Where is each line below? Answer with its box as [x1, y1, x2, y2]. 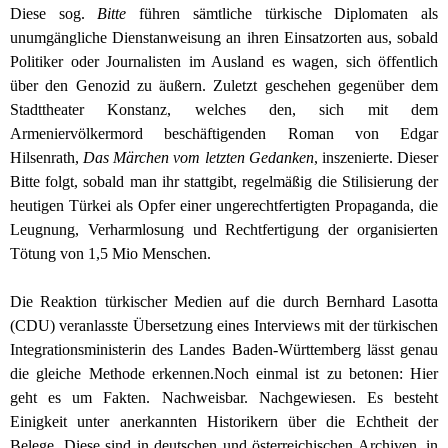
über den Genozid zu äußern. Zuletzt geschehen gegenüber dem [10, 76, 438, 94]
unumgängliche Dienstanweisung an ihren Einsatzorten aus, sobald [10, 28, 438, 46]
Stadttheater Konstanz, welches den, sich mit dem [10, 100, 438, 118]
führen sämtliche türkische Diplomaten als [126, 4, 439, 22]
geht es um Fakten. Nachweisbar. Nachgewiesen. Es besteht [10, 388, 438, 406]
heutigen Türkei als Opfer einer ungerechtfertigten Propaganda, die [10, 196, 438, 214]
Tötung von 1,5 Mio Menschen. [10, 244, 215, 262]
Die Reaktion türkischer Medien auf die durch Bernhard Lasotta [10, 292, 438, 310]
